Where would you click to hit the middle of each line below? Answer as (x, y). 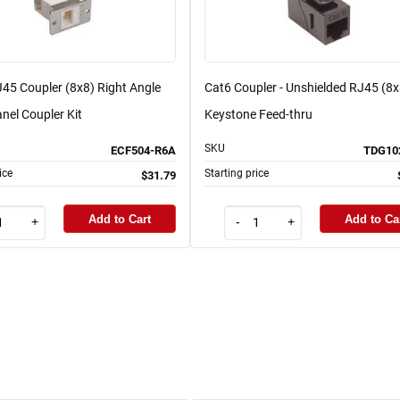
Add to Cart (120, 219)
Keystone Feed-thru (258, 115)
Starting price (237, 174)
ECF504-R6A (143, 151)
